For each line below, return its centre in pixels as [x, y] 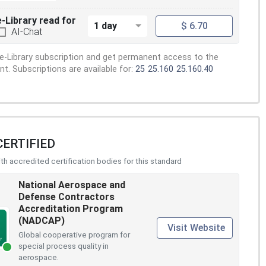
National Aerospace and [72, 185]
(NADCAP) [42, 220]
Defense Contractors [66, 197]
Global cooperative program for [74, 234]
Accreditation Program [71, 208]
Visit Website [196, 227]
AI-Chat [27, 31]
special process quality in [64, 246]
